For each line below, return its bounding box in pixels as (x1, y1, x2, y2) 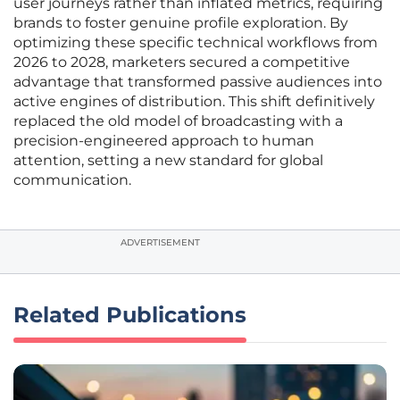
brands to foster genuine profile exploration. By (13, 14, 348, 32)
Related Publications (13, 302, 246, 329)
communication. (13, 171, 131, 189)
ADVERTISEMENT (121, 237, 200, 249)
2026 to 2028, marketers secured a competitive (13, 54, 350, 71)
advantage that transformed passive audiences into (13, 73, 382, 91)
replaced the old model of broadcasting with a (13, 112, 343, 130)
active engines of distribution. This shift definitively (13, 93, 375, 111)
